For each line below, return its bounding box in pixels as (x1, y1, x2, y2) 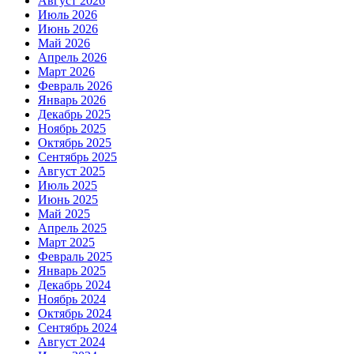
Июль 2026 (38, 8, 97, 22)
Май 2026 (38, 36, 90, 51)
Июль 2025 (38, 179, 97, 193)
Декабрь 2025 (38, 107, 111, 122)
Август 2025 (38, 164, 105, 179)
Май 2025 (38, 207, 90, 221)
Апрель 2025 (38, 221, 107, 235)
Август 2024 (38, 335, 105, 349)
